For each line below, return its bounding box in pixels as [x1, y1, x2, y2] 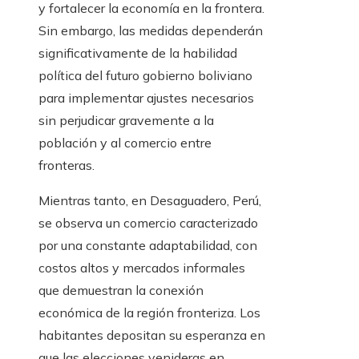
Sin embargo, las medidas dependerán [38, 22, 263, 39]
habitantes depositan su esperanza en [38, 327, 265, 344]
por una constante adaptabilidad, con [38, 237, 257, 254]
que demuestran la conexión [38, 282, 204, 299]
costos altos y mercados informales [38, 260, 245, 276]
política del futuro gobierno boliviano [38, 67, 252, 84]
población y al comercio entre [38, 135, 212, 151]
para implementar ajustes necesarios [38, 90, 254, 107]
